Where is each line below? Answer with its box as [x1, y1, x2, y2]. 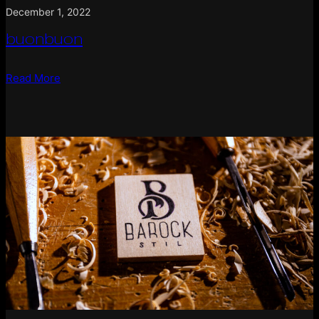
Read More [6, 71, 61, 85]
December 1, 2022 [6, 6, 90, 19]
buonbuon [6, 28, 83, 49]
